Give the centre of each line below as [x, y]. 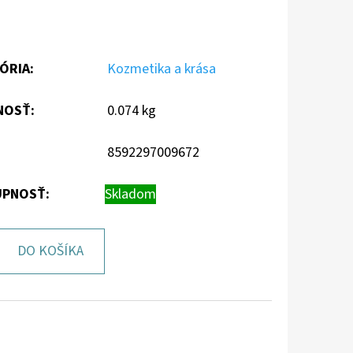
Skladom [130, 194]
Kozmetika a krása [162, 69]
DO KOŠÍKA [50, 251]
